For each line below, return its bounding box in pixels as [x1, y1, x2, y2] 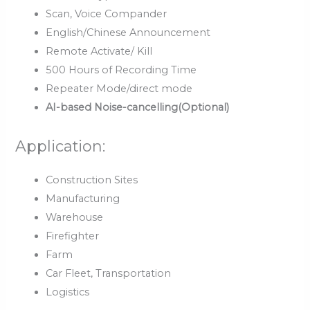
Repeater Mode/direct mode [46, 82, 193, 95]
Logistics [46, 285, 90, 298]
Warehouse [46, 210, 104, 224]
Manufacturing [46, 192, 120, 205]
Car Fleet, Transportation [46, 266, 172, 280]
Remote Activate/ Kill [46, 45, 153, 58]
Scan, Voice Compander [46, 8, 167, 21]
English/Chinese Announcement [46, 26, 211, 39]
